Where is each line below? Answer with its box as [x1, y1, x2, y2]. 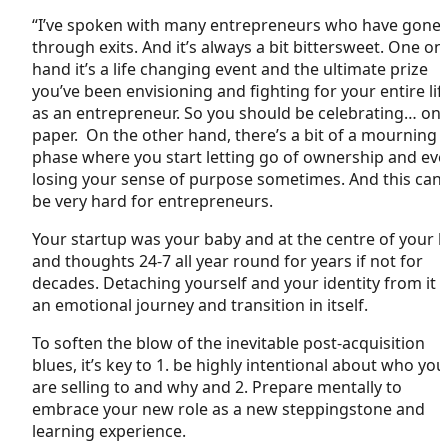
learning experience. [32, 419, 186, 442]
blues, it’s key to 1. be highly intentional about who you [32, 353, 446, 376]
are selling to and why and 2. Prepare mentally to [32, 375, 402, 398]
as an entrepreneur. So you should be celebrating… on [32, 101, 441, 124]
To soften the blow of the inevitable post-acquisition [32, 331, 425, 354]
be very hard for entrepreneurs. [32, 189, 277, 212]
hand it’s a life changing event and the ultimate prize [32, 57, 428, 80]
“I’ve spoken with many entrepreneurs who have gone [32, 13, 441, 36]
